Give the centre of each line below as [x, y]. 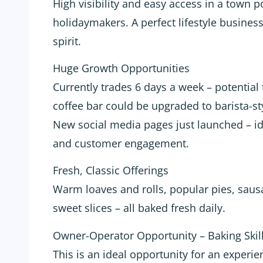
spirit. [67, 41]
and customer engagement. [121, 143]
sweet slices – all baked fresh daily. [139, 208]
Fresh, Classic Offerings [111, 171]
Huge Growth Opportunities [121, 68]
